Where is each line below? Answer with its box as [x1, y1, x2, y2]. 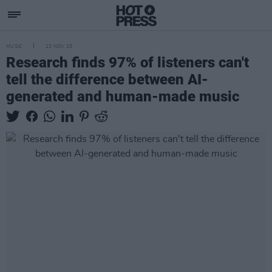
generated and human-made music [6, 88, 239, 105]
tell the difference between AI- [6, 71, 208, 88]
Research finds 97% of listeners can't [6, 54, 249, 71]
